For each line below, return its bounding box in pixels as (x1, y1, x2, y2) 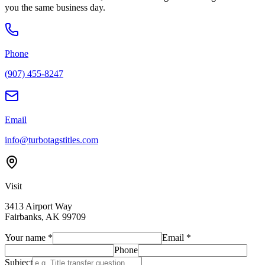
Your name (5, 232, 46, 243)
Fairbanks (5, 211, 41, 222)
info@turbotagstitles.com (5, 134, 98, 145)
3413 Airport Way (5, 201, 72, 211)
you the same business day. (5, 2, 105, 12)
